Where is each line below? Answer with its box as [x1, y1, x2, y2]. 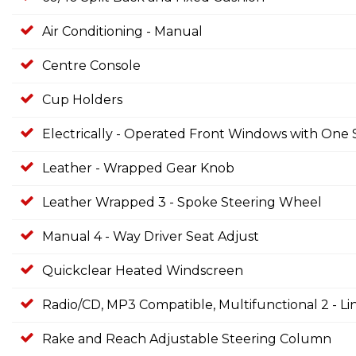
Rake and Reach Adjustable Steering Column [42, 331, 331, 346]
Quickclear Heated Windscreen [42, 263, 243, 278]
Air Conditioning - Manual [42, 24, 203, 39]
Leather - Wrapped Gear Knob [42, 161, 234, 176]
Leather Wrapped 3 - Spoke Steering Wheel [42, 195, 322, 210]
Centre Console [42, 58, 141, 73]
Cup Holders [42, 92, 122, 107]
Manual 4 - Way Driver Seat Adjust [42, 229, 259, 244]
